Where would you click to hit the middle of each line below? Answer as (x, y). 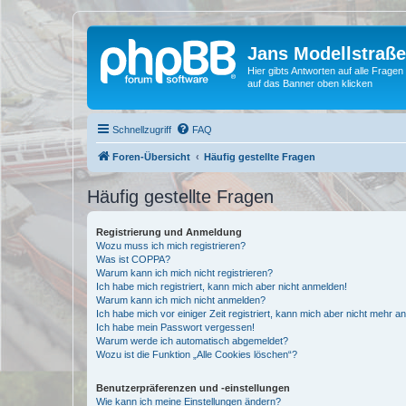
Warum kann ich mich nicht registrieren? (184, 272)
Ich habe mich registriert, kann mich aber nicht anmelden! (222, 286)
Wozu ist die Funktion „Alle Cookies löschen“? (197, 354)
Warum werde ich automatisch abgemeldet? (192, 340)
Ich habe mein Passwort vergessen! (175, 327)
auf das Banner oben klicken (310, 83)
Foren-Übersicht (151, 156)
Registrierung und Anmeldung (169, 232)
